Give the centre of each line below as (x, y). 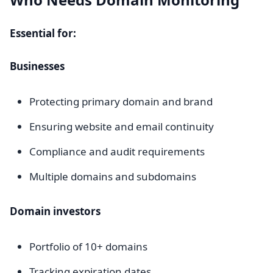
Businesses (37, 66)
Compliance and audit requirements (117, 151)
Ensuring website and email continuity (122, 126)
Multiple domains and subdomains (113, 176)
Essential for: (43, 33)
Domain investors (55, 211)
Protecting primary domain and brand (121, 101)
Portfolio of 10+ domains (88, 246)
